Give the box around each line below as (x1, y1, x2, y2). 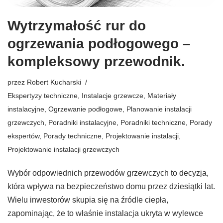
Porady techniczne (43, 132, 102, 140)
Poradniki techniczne (120, 118, 186, 127)
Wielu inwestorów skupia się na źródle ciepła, (7, 196, 168, 205)
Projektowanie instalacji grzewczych (7, 145, 119, 154)
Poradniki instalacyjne (48, 118, 116, 127)
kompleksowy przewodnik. (7, 54, 185, 70)
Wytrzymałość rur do (7, 18, 146, 34)
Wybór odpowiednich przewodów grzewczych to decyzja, (7, 169, 209, 178)
